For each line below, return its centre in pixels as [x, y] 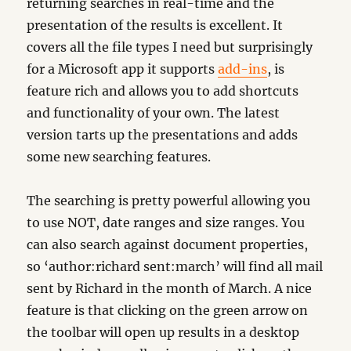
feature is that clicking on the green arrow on [168, 310]
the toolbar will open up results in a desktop [163, 332]
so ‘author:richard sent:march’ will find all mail [175, 266]
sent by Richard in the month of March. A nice [170, 288]
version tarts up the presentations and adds [163, 135]
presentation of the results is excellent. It [155, 25]
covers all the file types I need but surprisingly [170, 47]
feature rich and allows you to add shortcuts [163, 91]
